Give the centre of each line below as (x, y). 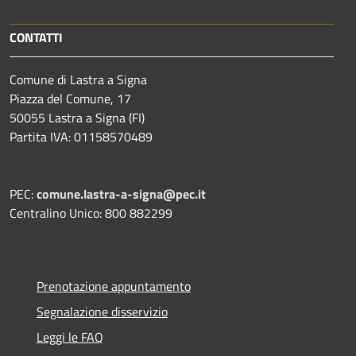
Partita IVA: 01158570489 (83, 136)
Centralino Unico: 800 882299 (91, 213)
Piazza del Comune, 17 (72, 98)
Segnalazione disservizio (102, 311)
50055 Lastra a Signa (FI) (79, 117)
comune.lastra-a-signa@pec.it (121, 193)
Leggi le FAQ (70, 337)
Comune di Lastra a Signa (78, 79)
